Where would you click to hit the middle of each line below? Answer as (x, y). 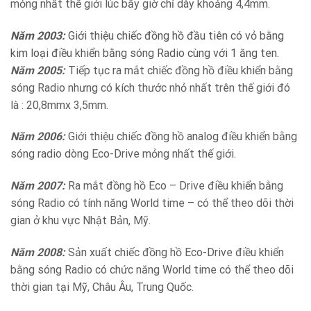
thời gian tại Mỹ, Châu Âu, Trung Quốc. (102, 287)
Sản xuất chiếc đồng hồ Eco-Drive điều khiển (175, 253)
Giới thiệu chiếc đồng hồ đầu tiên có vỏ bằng (175, 35)
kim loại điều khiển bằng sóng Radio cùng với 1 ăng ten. (145, 53)
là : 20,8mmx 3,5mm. (59, 105)
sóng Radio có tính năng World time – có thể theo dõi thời (152, 203)
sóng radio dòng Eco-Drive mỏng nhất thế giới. (123, 154)
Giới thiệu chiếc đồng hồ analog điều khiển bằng (181, 137)
